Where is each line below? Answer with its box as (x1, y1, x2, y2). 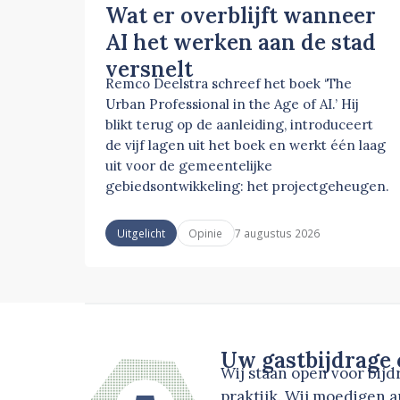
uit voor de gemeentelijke (105, 157, 273, 175)
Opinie (188, 226, 223, 241)
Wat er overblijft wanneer (105, 2, 377, 30)
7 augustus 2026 (235, 225, 321, 240)
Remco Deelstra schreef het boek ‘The (105, 75, 353, 93)
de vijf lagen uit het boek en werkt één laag (105, 137, 387, 154)
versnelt (105, 55, 194, 84)
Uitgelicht (116, 226, 165, 241)
